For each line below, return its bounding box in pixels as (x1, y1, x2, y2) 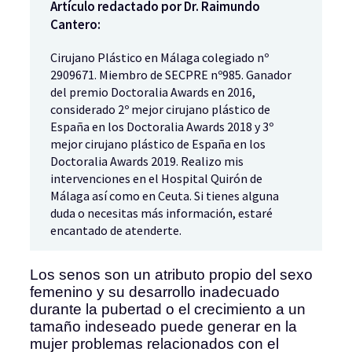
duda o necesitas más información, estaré (50, 205, 273, 222)
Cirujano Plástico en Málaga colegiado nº (50, 49, 269, 66)
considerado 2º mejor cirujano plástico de (50, 101, 271, 118)
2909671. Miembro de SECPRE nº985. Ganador (50, 67, 292, 83)
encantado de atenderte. (50, 222, 182, 239)
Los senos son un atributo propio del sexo (30, 266, 313, 284)
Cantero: (50, 16, 101, 34)
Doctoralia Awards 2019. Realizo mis (50, 153, 244, 170)
